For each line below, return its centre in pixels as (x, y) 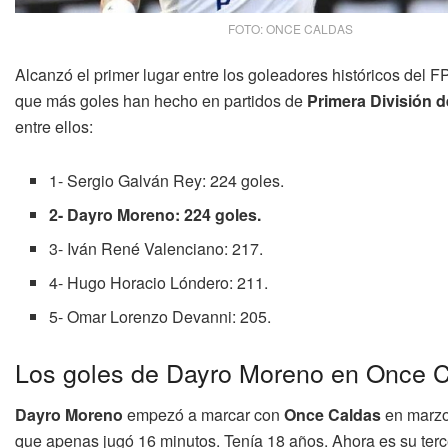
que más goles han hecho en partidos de (161, 100)
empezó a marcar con (201, 415)
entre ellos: (54, 126)
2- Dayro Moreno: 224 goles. (155, 214)
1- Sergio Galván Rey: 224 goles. (167, 180)
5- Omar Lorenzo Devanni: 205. (160, 316)
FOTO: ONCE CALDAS (290, 28)
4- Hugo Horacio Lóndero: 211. (159, 282)
